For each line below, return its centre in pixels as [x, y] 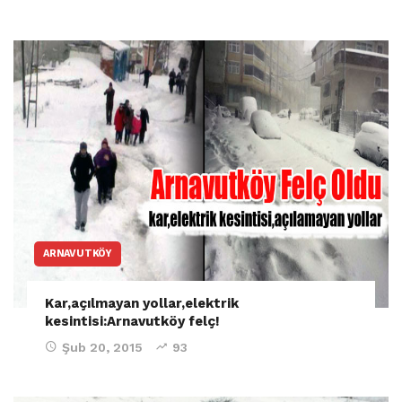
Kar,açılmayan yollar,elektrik [142, 304]
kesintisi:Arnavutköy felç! [132, 322]
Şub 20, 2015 [102, 348]
